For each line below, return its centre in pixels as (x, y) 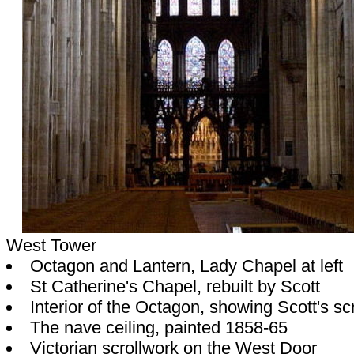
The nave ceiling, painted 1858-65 (159, 328)
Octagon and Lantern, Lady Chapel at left (187, 266)
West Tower (51, 245)
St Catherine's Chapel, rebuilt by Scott (175, 286)
